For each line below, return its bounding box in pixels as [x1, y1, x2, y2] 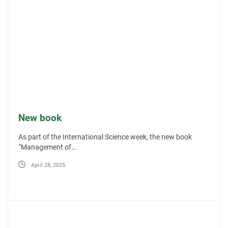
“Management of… [18, 143, 76, 152]
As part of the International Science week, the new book [18, 133, 192, 141]
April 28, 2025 [31, 161, 65, 168]
